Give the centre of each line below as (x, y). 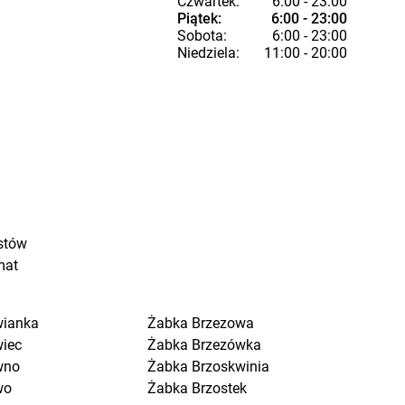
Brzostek (220, 388)
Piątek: (199, 19)
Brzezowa (223, 323)
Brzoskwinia (231, 367)
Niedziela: (208, 53)
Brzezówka (227, 345)
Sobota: (202, 36)
